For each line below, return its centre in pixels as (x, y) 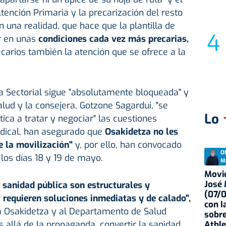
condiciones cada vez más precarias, (113, 39)
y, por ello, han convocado (128, 145)
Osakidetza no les (140, 132)
